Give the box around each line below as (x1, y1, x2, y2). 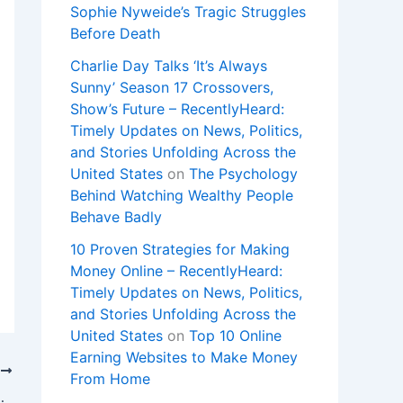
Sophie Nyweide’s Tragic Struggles (70, 3, 306, 22)
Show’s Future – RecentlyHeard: (70, 100, 284, 119)
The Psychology (189, 165, 298, 184)
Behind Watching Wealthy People (70, 186, 293, 205)
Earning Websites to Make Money (70, 348, 298, 367)
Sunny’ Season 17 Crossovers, (70, 78, 273, 97)
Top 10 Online (189, 327, 282, 345)
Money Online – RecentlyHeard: (70, 262, 282, 281)
